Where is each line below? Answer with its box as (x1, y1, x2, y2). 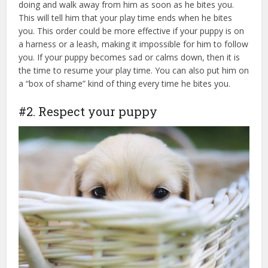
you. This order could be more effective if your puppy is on (19, 25, 245, 36)
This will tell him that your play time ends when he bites (19, 11, 233, 23)
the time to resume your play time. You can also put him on (19, 64, 249, 76)
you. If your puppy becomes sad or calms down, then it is (19, 51, 240, 63)
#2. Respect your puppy (19, 103, 158, 119)
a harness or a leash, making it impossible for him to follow (19, 38, 249, 50)
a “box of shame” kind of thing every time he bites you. (19, 77, 231, 89)
